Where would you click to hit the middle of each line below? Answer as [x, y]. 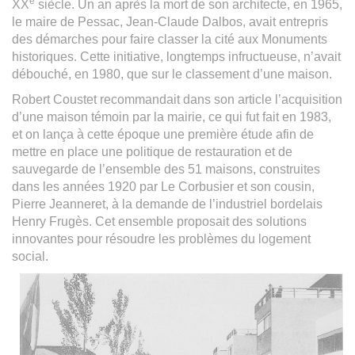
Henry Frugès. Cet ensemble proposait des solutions [159, 221]
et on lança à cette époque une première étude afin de [163, 134]
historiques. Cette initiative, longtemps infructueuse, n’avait [176, 56]
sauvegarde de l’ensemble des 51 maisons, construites [166, 169]
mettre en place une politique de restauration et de [152, 151]
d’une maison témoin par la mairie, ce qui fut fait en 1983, [172, 116]
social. [30, 256]
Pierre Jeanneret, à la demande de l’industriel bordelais [167, 204]
